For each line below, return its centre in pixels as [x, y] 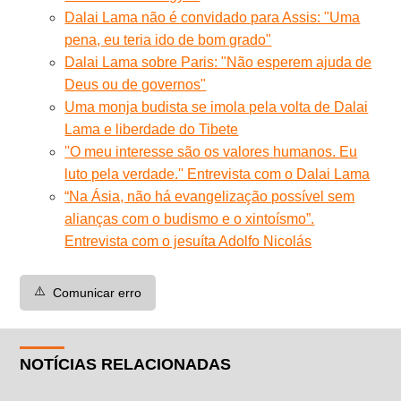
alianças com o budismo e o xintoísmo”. [190, 218]
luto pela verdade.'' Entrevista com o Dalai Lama [218, 174]
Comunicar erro [98, 292]
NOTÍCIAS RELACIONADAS [126, 364]
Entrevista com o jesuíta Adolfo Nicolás [188, 241]
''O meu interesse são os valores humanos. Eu [211, 151]
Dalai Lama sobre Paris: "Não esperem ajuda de [218, 62]
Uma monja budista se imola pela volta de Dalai [217, 107]
